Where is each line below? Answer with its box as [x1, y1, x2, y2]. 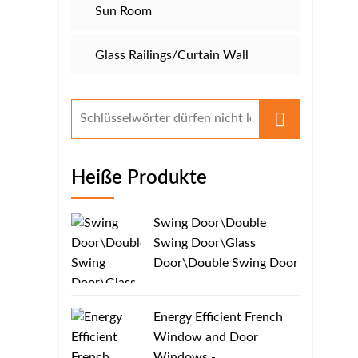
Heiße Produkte [71, 168, 207, 188]
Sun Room [95, 4, 152, 18]
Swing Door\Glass [153, 236, 256, 249]
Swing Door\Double [153, 216, 266, 229]
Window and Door [153, 330, 258, 344]
